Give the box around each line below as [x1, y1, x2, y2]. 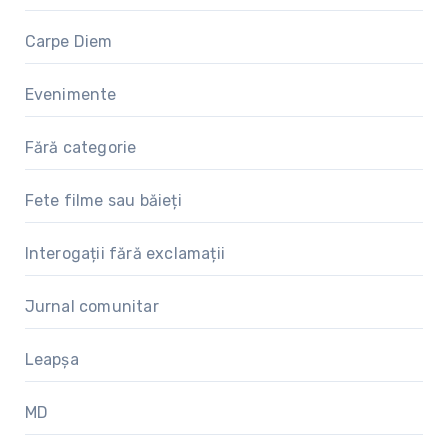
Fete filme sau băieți [24, 190, 182, 210]
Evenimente [24, 84, 117, 104]
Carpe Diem [24, 31, 113, 51]
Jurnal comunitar [24, 296, 159, 316]
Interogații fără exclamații [24, 243, 225, 263]
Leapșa [24, 349, 79, 369]
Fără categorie [24, 137, 137, 157]
